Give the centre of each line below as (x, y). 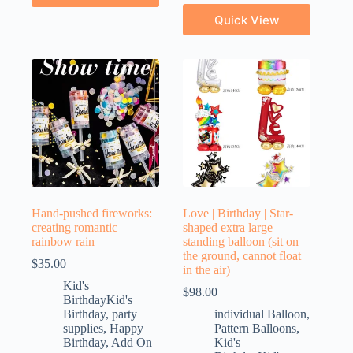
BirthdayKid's (98, 300)
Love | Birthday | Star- (238, 214)
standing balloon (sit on (241, 242)
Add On (132, 343)
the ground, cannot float (242, 256)
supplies (83, 329)
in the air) (207, 270)
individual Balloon (261, 314)
